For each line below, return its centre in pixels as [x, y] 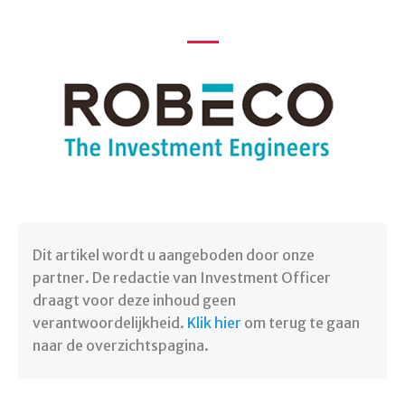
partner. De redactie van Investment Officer [182, 278]
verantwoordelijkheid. [110, 323]
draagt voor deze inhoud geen [134, 301]
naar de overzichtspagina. [121, 346]
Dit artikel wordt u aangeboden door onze [174, 255]
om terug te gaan [301, 323]
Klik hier [214, 323]
